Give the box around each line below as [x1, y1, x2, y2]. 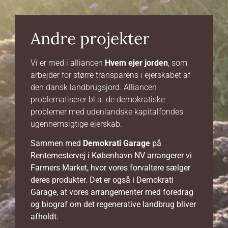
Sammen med [31, 138, 83, 149]
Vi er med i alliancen [31, 58, 105, 68]
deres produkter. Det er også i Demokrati [31, 175, 174, 185]
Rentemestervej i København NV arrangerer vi [31, 151, 192, 161]
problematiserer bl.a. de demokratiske [31, 95, 165, 105]
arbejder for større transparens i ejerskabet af [31, 70, 190, 80]
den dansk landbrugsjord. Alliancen [31, 82, 157, 93]
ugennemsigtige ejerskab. [31, 119, 122, 129]
